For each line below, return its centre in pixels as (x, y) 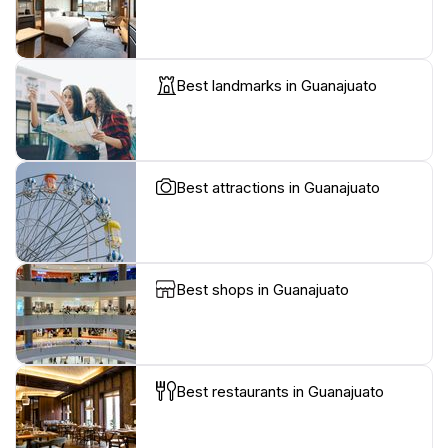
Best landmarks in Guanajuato (276, 86)
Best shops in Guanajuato (262, 290)
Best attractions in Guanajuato (278, 188)
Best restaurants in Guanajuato (280, 392)
